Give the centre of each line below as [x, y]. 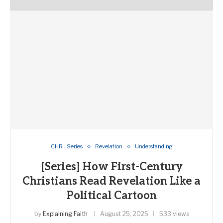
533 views [174, 214]
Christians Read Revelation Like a [111, 181]
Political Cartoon [111, 196]
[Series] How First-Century [111, 167]
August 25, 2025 [124, 214]
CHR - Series [66, 146]
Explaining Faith [65, 214]
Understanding [154, 146]
